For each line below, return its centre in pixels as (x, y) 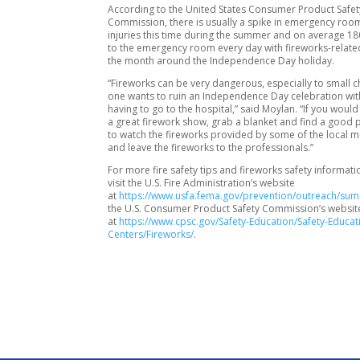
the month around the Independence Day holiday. (221, 60)
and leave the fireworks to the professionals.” (211, 147)
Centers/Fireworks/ (151, 234)
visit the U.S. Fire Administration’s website (202, 182)
